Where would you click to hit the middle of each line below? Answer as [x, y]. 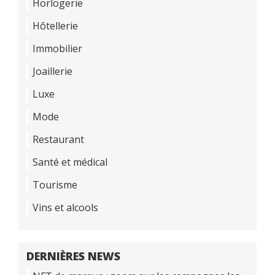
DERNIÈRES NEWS [73, 256]
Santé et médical [70, 162]
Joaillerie [52, 71]
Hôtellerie [55, 25]
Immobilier [57, 48]
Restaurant [58, 139]
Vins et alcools [65, 207]
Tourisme [55, 184]
